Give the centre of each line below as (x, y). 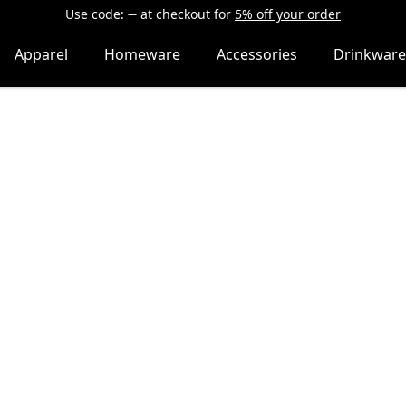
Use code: (95, 14)
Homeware (142, 54)
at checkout (175, 14)
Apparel (41, 54)
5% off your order (288, 14)
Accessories (257, 54)
